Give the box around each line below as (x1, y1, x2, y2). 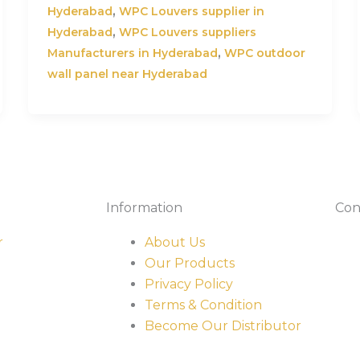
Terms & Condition (145, 297, 262, 313)
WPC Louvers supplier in (118, 4, 264, 19)
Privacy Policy (145, 276, 233, 292)
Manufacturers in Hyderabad (47, 46, 218, 61)
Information (106, 199, 182, 215)
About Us (145, 234, 205, 250)
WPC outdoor (223, 46, 305, 61)
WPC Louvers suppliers (118, 25, 256, 40)
